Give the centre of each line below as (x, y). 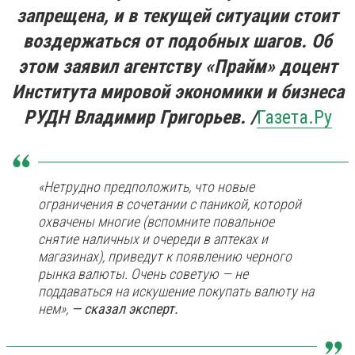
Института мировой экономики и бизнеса (177, 92)
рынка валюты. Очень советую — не (143, 274)
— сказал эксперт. (125, 309)
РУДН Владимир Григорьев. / (140, 117)
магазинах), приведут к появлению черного (165, 256)
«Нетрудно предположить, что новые (146, 187)
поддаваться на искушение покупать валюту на (176, 291)
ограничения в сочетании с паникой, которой (170, 204)
